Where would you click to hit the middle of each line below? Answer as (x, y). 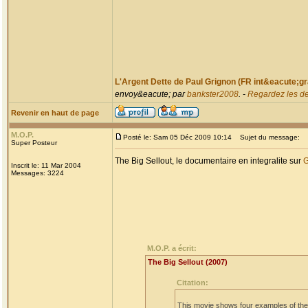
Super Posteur (34, 143)
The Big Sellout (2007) (188, 262)
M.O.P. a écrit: (172, 248)
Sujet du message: (267, 137)
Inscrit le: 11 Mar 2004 (46, 165)
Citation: (192, 283)
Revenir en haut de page (55, 113)
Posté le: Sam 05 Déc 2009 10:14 (177, 137)
